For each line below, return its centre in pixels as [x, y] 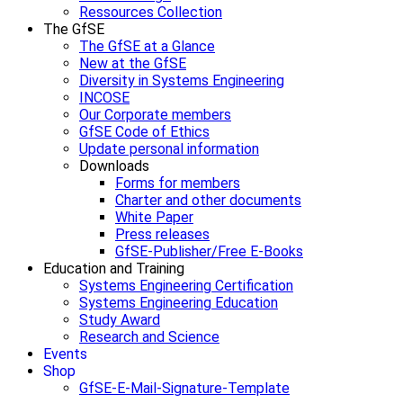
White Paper [154, 218]
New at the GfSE [133, 64]
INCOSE [104, 98]
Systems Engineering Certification [186, 286]
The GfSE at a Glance [147, 47]
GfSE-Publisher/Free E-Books [209, 252]
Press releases [162, 235]
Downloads [114, 166]
